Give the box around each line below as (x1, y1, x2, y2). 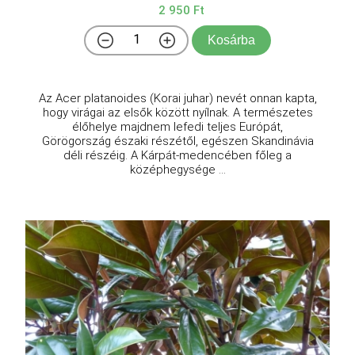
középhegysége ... (129, 162, 226, 177)
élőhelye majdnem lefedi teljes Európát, (72, 119, 283, 134)
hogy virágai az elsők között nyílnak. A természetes (42, 105, 313, 120)
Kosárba (208, 32, 255, 47)
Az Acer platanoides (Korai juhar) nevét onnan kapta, (38, 90, 317, 105)
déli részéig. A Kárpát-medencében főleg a (63, 147, 292, 162)
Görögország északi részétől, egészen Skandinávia (41, 133, 314, 148)
